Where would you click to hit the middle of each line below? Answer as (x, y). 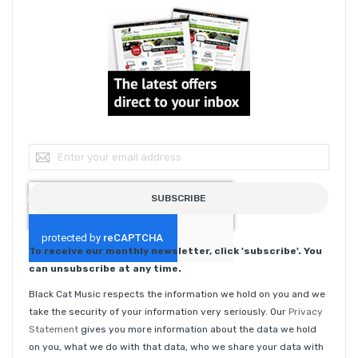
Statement (54, 330)
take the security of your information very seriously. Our (159, 312)
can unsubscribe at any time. (105, 269)
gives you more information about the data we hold (197, 330)
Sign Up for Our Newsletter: (95, 149)
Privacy (306, 312)
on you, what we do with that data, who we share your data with (176, 347)
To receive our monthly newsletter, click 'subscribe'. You (175, 251)
